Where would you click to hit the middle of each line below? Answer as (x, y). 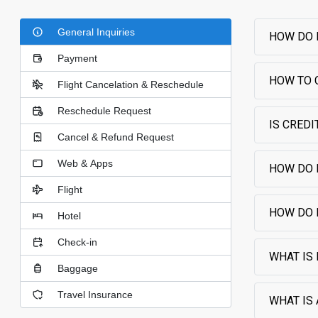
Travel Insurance (95, 295)
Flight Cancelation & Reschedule (131, 84)
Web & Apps (85, 163)
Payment (77, 58)
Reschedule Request (104, 111)
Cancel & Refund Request (116, 137)
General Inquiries (96, 32)
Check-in (77, 242)
